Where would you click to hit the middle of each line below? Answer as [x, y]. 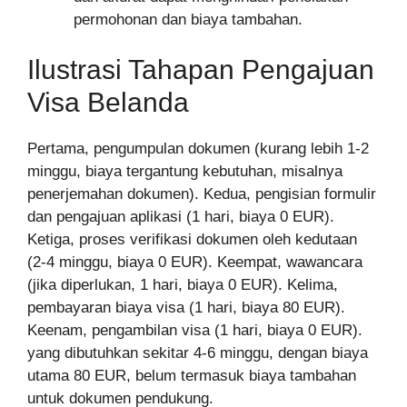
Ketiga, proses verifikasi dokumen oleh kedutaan [192, 240]
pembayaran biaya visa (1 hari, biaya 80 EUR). [186, 308]
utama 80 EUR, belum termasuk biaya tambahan [192, 376]
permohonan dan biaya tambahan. [188, 19]
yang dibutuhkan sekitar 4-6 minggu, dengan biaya [198, 353]
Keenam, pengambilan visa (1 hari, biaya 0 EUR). [197, 331]
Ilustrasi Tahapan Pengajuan [201, 70]
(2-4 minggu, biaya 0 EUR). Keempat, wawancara [195, 263]
